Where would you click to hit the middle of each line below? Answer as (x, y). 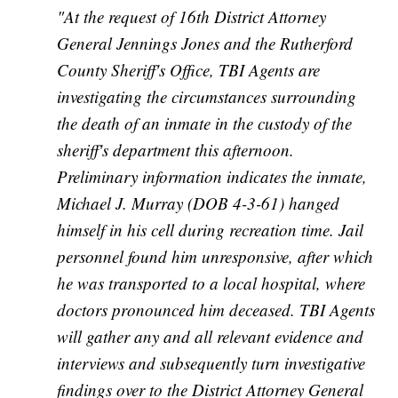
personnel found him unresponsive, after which (215, 257)
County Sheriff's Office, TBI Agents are (189, 70)
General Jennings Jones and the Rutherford (205, 44)
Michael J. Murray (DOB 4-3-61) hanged (199, 203)
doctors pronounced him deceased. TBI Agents (216, 310)
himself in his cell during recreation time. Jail (211, 230)
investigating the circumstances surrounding (207, 97)
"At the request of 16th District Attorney (192, 17)
